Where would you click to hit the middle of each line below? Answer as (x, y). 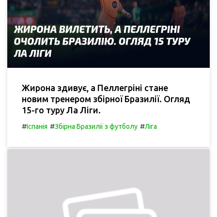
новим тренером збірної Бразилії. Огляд (106, 99)
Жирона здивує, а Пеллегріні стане (95, 87)
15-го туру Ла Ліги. (61, 110)
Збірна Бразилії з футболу (96, 126)
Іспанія (37, 126)
